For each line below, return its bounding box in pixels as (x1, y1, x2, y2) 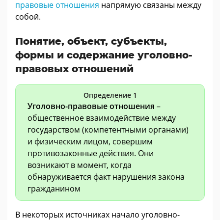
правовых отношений (15, 63, 134, 75)
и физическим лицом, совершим (27, 136, 153, 147)
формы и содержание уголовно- (15, 49, 192, 61)
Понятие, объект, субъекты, (15, 35, 167, 48)
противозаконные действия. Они (27, 147, 154, 159)
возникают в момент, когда (27, 159, 132, 170)
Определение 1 (83, 90, 137, 100)
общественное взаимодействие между (27, 112, 176, 123)
